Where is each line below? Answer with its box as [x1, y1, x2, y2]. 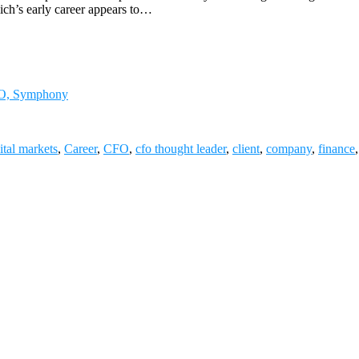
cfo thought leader [135, 141, 226, 155]
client [232, 141, 260, 155]
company [266, 141, 312, 155]
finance [318, 141, 355, 155]
